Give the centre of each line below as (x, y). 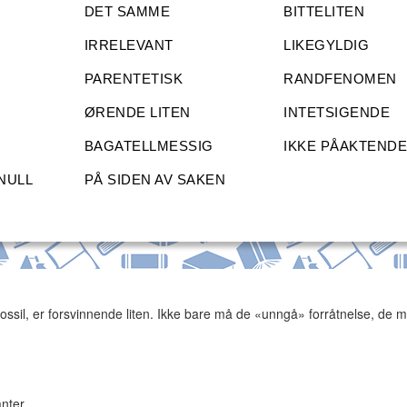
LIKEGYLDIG (327, 45)
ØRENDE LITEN (137, 113)
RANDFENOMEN (340, 79)
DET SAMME (127, 12)
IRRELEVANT (129, 45)
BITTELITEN (324, 12)
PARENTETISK (134, 79)
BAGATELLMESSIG (149, 146)
